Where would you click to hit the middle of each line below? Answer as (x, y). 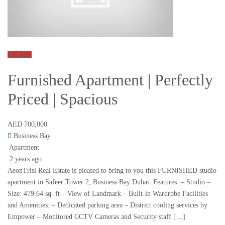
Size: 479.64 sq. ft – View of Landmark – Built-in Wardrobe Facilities (108, 194)
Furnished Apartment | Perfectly (110, 80)
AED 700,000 (27, 125)
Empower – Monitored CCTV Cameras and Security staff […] (96, 217)
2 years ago (25, 159)
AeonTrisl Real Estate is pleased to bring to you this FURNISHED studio (112, 171)
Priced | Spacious (63, 99)
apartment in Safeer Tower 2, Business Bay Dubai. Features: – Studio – (109, 182)
